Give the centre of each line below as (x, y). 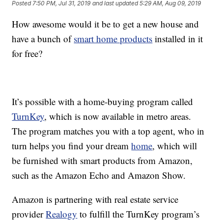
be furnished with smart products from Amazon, (102, 160)
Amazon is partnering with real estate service (95, 199)
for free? (27, 53)
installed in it (178, 38)
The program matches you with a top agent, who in (108, 131)
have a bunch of (43, 38)
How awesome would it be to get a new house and (106, 24)
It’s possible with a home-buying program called (103, 101)
